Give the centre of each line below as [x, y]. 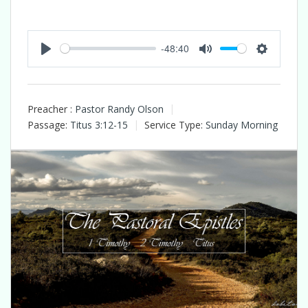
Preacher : [50, 109]
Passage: [47, 125]
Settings [279, 62]
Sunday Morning [242, 125]
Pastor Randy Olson [119, 109]
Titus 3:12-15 [99, 125]
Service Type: [174, 125]
